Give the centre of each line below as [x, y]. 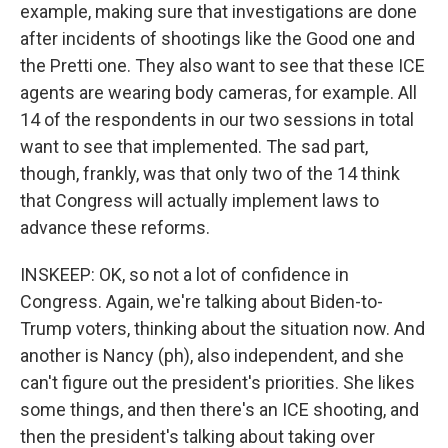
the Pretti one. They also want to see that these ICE [222, 65]
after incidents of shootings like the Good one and [217, 38]
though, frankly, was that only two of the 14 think [210, 173]
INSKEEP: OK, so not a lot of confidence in [184, 274]
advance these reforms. [115, 227]
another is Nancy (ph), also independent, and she [212, 355]
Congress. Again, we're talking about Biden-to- [201, 301]
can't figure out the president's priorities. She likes [217, 382]
